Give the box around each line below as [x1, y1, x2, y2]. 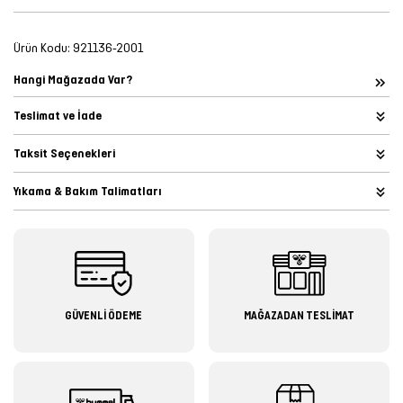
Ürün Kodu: [13, 40, 69, 55]
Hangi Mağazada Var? [13, 73, 132, 86]
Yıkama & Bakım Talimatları [13, 184, 162, 198]
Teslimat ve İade [13, 109, 102, 122]
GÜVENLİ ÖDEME [65, 309, 143, 321]
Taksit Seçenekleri [13, 147, 115, 160]
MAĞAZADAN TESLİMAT [244, 309, 355, 321]
